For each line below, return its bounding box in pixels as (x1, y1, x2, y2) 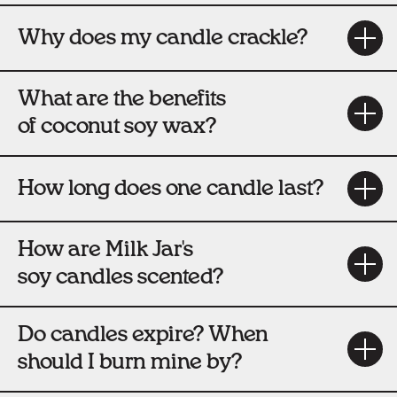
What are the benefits (18, 89, 226, 111)
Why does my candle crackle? (18, 27, 307, 49)
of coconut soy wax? (18, 116, 216, 138)
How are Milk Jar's (18, 239, 193, 261)
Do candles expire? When (18, 324, 269, 346)
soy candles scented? (18, 267, 223, 289)
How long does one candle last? (18, 177, 323, 199)
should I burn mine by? (18, 352, 242, 374)
